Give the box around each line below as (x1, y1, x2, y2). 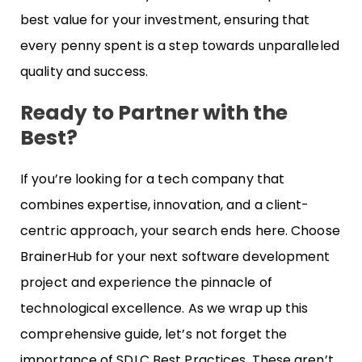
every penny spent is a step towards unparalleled (20, 36, 339, 55)
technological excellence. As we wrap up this (20, 299, 309, 318)
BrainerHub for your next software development (20, 247, 330, 267)
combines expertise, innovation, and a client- (20, 196, 309, 215)
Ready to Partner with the (20, 99, 288, 128)
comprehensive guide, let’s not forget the (20, 325, 288, 344)
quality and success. (20, 62, 149, 81)
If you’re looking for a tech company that (20, 170, 285, 189)
